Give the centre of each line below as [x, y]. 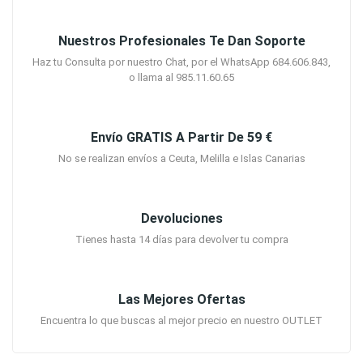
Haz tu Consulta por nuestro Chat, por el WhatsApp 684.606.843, [181, 62]
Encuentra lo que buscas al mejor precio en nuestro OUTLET [181, 320]
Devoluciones [181, 218]
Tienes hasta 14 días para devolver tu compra [181, 239]
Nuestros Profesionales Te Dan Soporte [181, 41]
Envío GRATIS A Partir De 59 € [181, 137]
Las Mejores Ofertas [181, 299]
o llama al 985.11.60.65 [181, 77]
